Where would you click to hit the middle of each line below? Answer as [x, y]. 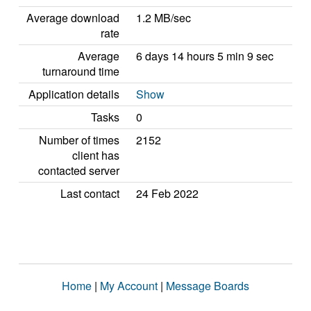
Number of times [79, 140]
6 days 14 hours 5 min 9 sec [205, 56]
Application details [74, 94]
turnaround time [81, 71]
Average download [73, 18]
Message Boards [208, 286]
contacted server [79, 170]
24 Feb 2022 [167, 193]
